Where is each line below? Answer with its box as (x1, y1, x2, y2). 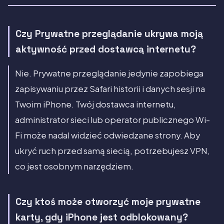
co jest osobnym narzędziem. (15, 161, 133, 172)
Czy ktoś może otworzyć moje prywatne (15, 195, 200, 208)
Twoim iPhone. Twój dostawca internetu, (15, 99, 176, 110)
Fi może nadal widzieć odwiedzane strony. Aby (15, 130, 200, 141)
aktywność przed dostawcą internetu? (15, 43, 196, 56)
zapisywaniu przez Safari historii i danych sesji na (15, 83, 205, 94)
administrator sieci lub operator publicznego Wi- (15, 114, 210, 125)
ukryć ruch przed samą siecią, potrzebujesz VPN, (15, 145, 210, 156)
